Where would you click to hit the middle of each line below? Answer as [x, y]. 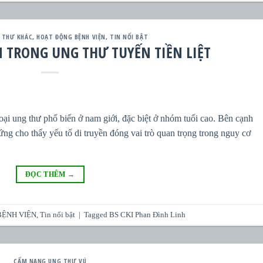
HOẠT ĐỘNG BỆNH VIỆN [71, 36]
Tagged [97, 215]
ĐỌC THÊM [46, 175]
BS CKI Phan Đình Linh [148, 215]
